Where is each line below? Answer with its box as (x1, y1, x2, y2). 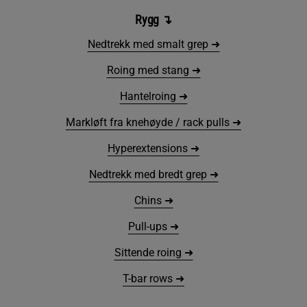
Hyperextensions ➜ (108, 141, 199, 155)
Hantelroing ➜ (119, 89, 188, 103)
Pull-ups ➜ (128, 219, 179, 233)
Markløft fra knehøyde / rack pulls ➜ (66, 115, 241, 129)
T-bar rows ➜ (123, 271, 184, 285)
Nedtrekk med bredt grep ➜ (88, 167, 219, 181)
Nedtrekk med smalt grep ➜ (87, 37, 220, 51)
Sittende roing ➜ (114, 245, 193, 259)
